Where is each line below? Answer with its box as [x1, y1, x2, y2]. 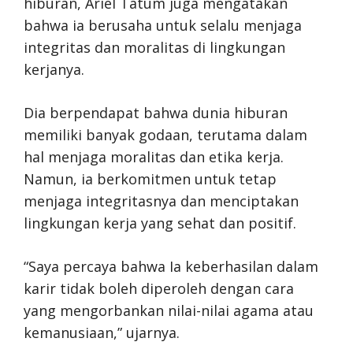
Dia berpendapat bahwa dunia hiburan [24, 103, 288, 122]
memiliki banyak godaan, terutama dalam [24, 125, 307, 144]
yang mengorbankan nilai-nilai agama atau [24, 301, 314, 320]
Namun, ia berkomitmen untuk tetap [24, 169, 277, 188]
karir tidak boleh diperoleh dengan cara [24, 279, 294, 298]
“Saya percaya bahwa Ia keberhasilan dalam [24, 257, 318, 276]
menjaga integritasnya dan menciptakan [24, 191, 299, 210]
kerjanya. [24, 60, 84, 79]
